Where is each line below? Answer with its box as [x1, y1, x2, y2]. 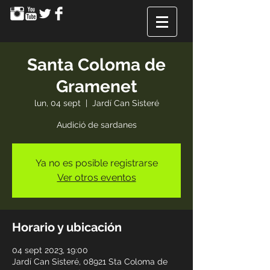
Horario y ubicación [12, 220, 122, 234]
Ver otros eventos [57, 172, 136, 183]
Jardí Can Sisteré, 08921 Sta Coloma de [12, 257, 168, 266]
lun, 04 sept [34, 98, 81, 108]
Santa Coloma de [27, 55, 166, 75]
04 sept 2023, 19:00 [12, 245, 88, 255]
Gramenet [55, 77, 137, 96]
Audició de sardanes [56, 120, 137, 130]
